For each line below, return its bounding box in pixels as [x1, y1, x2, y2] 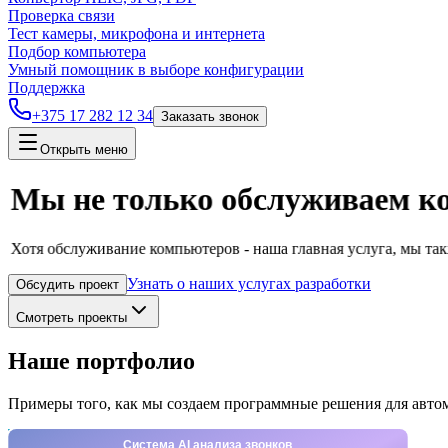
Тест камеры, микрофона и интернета [8, 25, 265, 42]
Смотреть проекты [16, 309, 128, 325]
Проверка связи [8, 7, 115, 24]
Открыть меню [40, 142, 128, 157]
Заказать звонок [161, 109, 259, 124]
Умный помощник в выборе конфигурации [8, 61, 304, 78]
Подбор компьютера [8, 43, 146, 60]
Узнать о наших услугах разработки [127, 274, 371, 292]
